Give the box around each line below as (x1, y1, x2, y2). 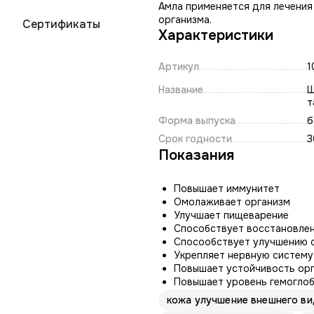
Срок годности (158, 132, 232, 145)
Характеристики (158, 27, 273, 44)
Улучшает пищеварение (174, 209, 289, 221)
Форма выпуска (158, 114, 235, 127)
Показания (158, 146, 234, 164)
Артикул (158, 60, 199, 73)
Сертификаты (22, 17, 100, 32)
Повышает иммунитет (174, 182, 280, 195)
